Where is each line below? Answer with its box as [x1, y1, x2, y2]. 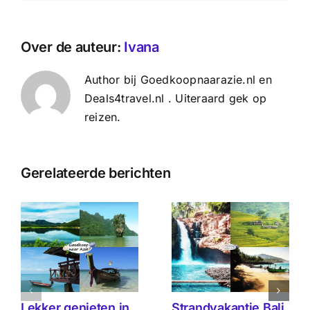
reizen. [84, 109, 121, 124]
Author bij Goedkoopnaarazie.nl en [84, 72, 272, 86]
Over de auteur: [21, 38, 125, 55]
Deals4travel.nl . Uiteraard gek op [84, 91, 267, 105]
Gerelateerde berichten [21, 164, 171, 181]
